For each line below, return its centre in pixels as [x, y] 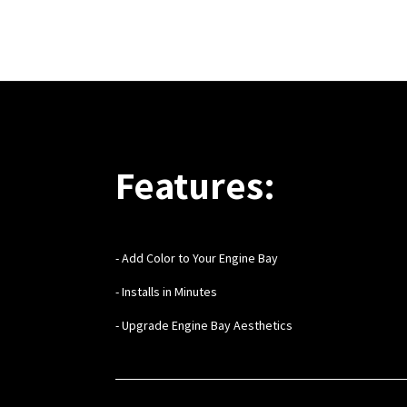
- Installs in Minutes [166, 291]
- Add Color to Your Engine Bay [197, 258]
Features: [195, 184]
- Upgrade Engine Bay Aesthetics [204, 325]
